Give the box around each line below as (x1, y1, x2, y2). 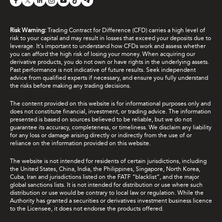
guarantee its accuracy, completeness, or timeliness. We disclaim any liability (10, 123, 212, 131)
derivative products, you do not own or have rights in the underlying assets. (10, 58, 209, 65)
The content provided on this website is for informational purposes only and (10, 100, 211, 107)
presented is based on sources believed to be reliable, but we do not (10, 115, 192, 123)
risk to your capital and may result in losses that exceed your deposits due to (10, 34, 211, 42)
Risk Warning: (10, 26, 48, 34)
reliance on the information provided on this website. (10, 139, 151, 147)
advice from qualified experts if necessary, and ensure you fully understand (10, 74, 208, 81)
